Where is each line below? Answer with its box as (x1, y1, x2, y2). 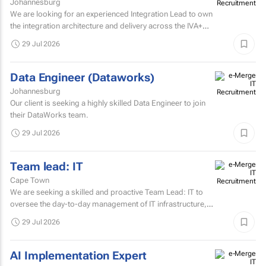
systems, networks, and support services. (10, 211, 157, 220)
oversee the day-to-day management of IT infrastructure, (10, 199, 207, 208)
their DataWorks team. (10, 110, 88, 119)
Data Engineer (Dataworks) (10, 71, 154, 84)
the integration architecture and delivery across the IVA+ (10, 21, 202, 30)
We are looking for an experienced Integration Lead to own (10, 9, 213, 18)
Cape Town (10, 175, 49, 185)
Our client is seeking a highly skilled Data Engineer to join (10, 98, 205, 107)
